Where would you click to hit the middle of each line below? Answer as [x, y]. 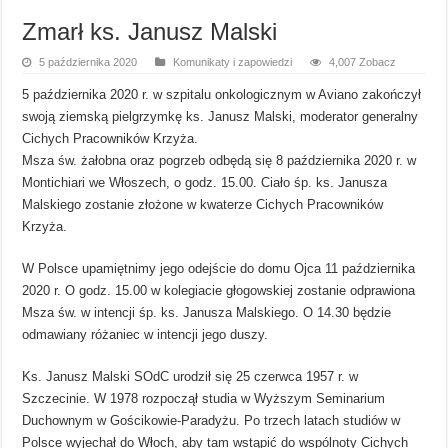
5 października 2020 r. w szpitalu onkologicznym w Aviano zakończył [222, 94]
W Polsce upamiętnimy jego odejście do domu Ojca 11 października [219, 268]
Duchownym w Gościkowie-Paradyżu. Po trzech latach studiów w [211, 420]
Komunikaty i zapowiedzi [233, 61]
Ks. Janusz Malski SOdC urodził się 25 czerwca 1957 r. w [190, 376]
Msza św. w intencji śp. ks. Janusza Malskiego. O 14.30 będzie [207, 312]
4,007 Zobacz [363, 61]
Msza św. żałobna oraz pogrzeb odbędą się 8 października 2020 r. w [219, 160]
